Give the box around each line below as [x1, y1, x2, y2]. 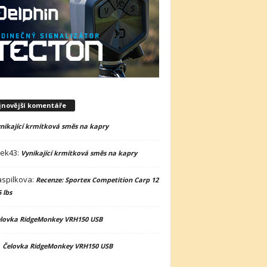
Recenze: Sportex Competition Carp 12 [35, 175, 159, 184]
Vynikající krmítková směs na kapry [20, 148, 137, 157]
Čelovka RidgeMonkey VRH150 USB [2, 241, 113, 250]
